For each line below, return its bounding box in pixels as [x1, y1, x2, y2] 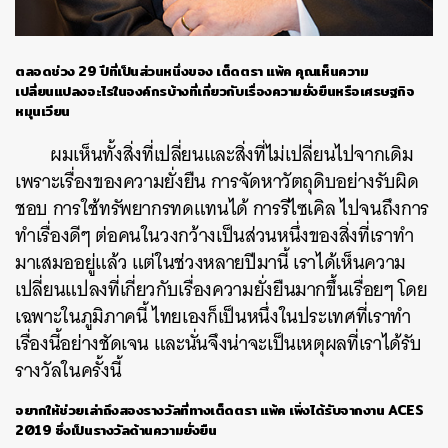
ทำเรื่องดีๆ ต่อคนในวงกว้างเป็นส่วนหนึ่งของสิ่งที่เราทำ [15, 219, 414, 253]
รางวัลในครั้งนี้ [15, 354, 122, 388]
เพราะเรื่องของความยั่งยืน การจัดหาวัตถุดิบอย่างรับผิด [15, 165, 419, 199]
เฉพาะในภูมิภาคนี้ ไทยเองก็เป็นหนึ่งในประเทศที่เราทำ [15, 300, 411, 334]
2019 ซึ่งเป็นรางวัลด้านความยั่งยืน [15, 419, 217, 442]
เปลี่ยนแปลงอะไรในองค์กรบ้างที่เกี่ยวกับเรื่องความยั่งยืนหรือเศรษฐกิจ [15, 80, 415, 103]
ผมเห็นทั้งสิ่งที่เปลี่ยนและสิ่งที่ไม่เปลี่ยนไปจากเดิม [50, 138, 414, 172]
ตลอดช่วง [15, 60, 79, 83]
